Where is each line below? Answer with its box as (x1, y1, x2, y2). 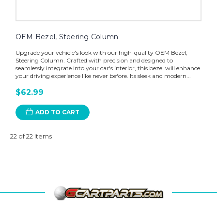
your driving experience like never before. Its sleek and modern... (15, 72, 191, 79)
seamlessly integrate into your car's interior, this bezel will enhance (15, 64, 200, 72)
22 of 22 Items (10, 132, 52, 140)
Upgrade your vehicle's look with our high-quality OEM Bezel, (15, 48, 187, 56)
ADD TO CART (35, 108, 79, 116)
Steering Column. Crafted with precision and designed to (15, 56, 173, 64)
